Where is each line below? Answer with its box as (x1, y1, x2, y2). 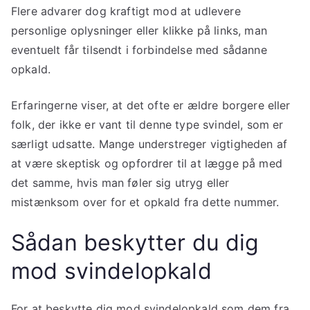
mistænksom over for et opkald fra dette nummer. (11, 195, 280, 210)
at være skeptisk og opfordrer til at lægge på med (11, 156, 282, 171)
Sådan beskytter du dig (11, 229, 259, 257)
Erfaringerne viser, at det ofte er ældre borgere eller (11, 98, 291, 113)
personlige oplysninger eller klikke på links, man (11, 24, 267, 38)
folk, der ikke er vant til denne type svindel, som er (11, 118, 284, 132)
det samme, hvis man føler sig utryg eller (11, 176, 230, 190)
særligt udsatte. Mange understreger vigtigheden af (11, 137, 288, 152)
